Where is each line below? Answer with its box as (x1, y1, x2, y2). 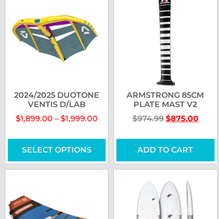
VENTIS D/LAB (28, 100, 86, 109)
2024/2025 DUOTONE (14, 90, 100, 100)
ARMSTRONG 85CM (127, 90, 204, 100)
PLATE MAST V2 (133, 100, 197, 109)
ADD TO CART (137, 145, 194, 155)
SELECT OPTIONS (22, 145, 92, 155)
